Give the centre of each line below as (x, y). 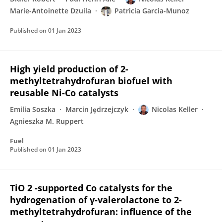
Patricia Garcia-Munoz (152, 11)
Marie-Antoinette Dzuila (51, 11)
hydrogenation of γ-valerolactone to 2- (96, 200)
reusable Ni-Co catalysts (64, 93)
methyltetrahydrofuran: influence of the (101, 212)
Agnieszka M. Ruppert (47, 121)
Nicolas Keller (175, 109)
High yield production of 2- (69, 69)
